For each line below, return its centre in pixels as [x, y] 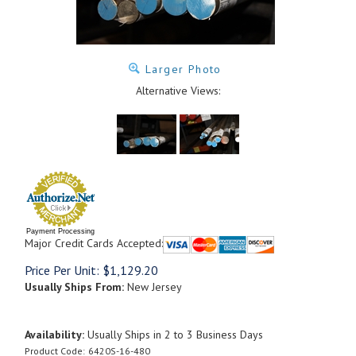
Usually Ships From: [74, 286]
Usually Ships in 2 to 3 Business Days [174, 334]
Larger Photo [181, 69]
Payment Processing [60, 231]
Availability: [54, 334]
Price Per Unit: [62, 270]
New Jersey [153, 286]
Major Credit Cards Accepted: [94, 243]
